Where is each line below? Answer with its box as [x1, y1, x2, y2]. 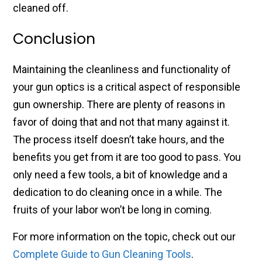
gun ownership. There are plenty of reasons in [13, 98, 225, 111]
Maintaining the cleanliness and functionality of [13, 63, 231, 76]
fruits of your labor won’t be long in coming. [13, 204, 212, 216]
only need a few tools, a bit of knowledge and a [13, 168, 227, 181]
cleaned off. [13, 2, 68, 15]
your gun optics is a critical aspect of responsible [13, 81, 240, 94]
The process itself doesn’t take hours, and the [13, 133, 225, 146]
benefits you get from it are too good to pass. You [13, 151, 241, 164]
